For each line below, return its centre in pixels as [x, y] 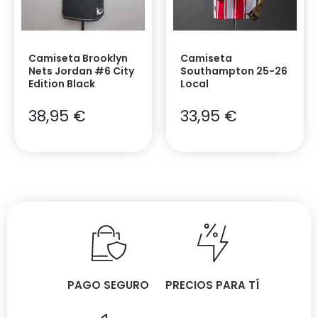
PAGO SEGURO [108, 285]
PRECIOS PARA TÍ [213, 285]
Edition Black [62, 83]
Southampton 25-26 [234, 71]
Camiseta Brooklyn [78, 58]
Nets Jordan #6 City [81, 71]
